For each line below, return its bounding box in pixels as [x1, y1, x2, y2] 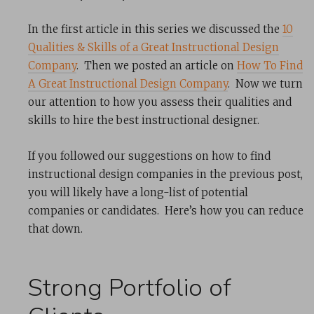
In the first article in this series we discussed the [28, 22, 282, 36]
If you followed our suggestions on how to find [28, 149, 271, 163]
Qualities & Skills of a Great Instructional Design [28, 41, 279, 55]
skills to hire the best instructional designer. [28, 114, 259, 128]
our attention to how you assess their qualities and [28, 95, 292, 109]
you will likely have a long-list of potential [28, 186, 248, 200]
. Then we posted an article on [76, 59, 237, 73]
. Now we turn [228, 77, 303, 91]
